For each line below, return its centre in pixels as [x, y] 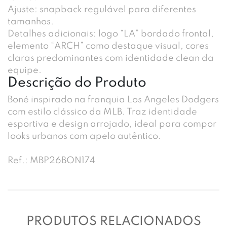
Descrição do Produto [77, 83]
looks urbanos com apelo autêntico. [84, 136]
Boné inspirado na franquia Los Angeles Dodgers [113, 100]
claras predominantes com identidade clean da [111, 58]
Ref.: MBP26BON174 [51, 160]
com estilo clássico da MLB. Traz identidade [102, 112]
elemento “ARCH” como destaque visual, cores [108, 46]
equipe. [25, 70]
